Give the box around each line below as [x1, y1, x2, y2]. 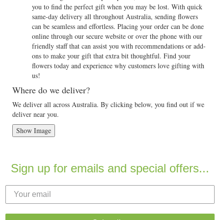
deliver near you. [12, 110, 59, 119]
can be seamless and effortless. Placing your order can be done [32, 22, 204, 31]
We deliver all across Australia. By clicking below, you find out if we [12, 100, 204, 109]
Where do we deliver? [12, 84, 90, 96]
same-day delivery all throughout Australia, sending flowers [32, 12, 198, 21]
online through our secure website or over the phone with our [32, 31, 202, 41]
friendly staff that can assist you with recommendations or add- [32, 41, 206, 51]
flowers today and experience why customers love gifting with [32, 61, 204, 70]
